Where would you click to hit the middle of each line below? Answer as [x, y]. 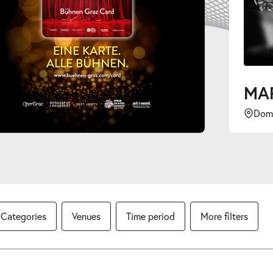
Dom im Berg [165, 113]
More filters [224, 216]
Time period [151, 216]
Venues [86, 216]
